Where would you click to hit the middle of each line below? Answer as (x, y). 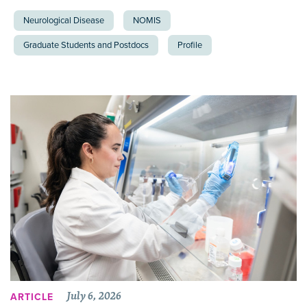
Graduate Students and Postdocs (86, 45)
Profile (190, 45)
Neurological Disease (64, 20)
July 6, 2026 (94, 296)
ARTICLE (32, 297)
